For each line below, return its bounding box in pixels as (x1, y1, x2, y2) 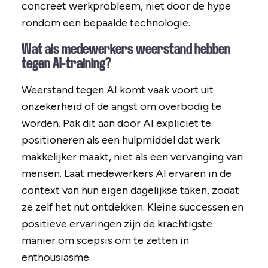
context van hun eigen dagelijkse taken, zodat (21, 184, 239, 197)
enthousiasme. (21, 251, 91, 264)
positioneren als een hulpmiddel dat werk (21, 133, 220, 147)
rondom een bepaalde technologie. (21, 16, 190, 30)
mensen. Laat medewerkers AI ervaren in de (21, 167, 232, 181)
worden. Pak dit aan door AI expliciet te (21, 117, 211, 130)
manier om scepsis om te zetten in (21, 234, 189, 248)
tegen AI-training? (21, 56, 111, 72)
